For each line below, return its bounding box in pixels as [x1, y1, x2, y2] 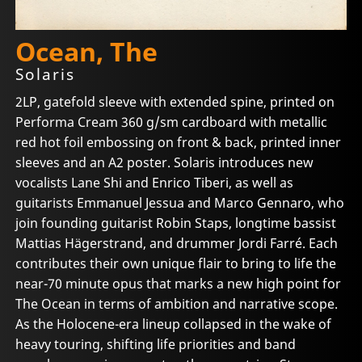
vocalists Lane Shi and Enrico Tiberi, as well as [15, 173, 294, 192]
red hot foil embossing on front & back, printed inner [15, 133, 342, 151]
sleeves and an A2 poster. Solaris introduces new [15, 153, 314, 171]
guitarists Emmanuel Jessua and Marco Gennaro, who [15, 193, 345, 212]
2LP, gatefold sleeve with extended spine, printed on [15, 92, 335, 111]
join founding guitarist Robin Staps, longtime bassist [15, 213, 337, 232]
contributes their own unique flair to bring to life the [15, 254, 337, 272]
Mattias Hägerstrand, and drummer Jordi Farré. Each [15, 234, 339, 252]
